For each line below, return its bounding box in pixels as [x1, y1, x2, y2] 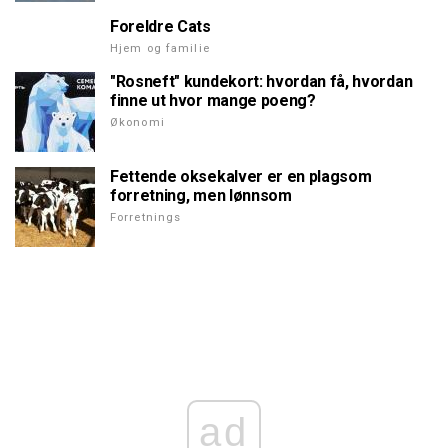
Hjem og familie [110, 42, 210, 56]
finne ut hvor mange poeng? [110, 91, 316, 111]
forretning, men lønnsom [110, 186, 292, 206]
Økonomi [110, 116, 165, 130]
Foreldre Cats [110, 17, 211, 37]
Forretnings [110, 211, 182, 225]
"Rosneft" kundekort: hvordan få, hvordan [110, 72, 413, 92]
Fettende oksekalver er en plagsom [110, 167, 372, 187]
